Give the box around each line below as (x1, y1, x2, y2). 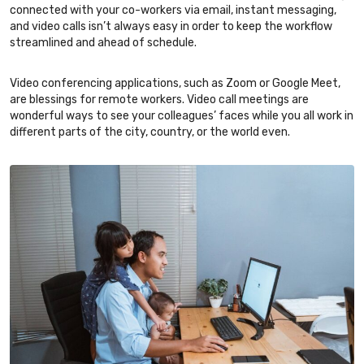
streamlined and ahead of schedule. (10, 35, 197, 50)
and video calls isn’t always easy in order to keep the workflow (10, 19, 332, 33)
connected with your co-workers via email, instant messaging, (10, 2, 336, 17)
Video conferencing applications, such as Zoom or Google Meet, (10, 76, 340, 90)
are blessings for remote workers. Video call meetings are (10, 92, 309, 106)
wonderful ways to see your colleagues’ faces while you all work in (10, 108, 353, 123)
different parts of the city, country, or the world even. (10, 124, 290, 139)
